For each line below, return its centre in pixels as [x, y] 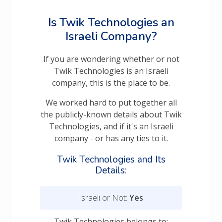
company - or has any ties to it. [111, 139]
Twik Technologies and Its [111, 160]
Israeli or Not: [104, 198]
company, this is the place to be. [111, 83]
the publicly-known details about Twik [111, 115]
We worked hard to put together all [111, 103]
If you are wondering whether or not [111, 59]
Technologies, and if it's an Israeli [111, 127]
